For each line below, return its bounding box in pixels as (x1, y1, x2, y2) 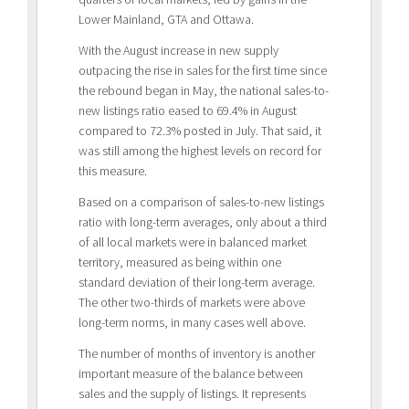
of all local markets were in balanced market (79, 233, 307, 250)
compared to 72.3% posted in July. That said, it (79, 121, 321, 139)
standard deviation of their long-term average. (79, 273, 315, 290)
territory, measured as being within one (79, 253, 281, 270)
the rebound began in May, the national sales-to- (79, 81, 329, 99)
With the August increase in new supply (79, 41, 278, 58)
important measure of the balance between (79, 364, 303, 382)
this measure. (79, 162, 147, 179)
